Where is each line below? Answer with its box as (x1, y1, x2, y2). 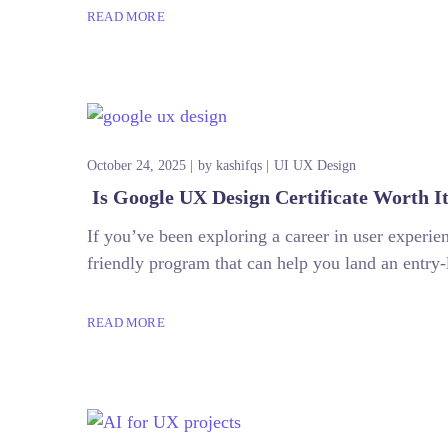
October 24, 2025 (87, 157, 186, 173)
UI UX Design (274, 157, 356, 173)
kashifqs (216, 157, 262, 173)
